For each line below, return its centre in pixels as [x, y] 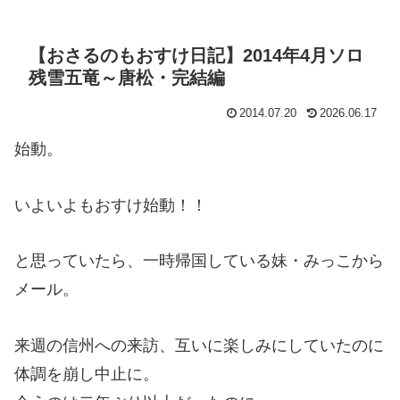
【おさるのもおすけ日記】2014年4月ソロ [196, 55]
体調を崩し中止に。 [87, 374]
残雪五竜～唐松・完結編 [127, 77]
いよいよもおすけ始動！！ [111, 205]
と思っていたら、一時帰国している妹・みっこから [199, 261]
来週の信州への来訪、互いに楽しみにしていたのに [199, 345]
